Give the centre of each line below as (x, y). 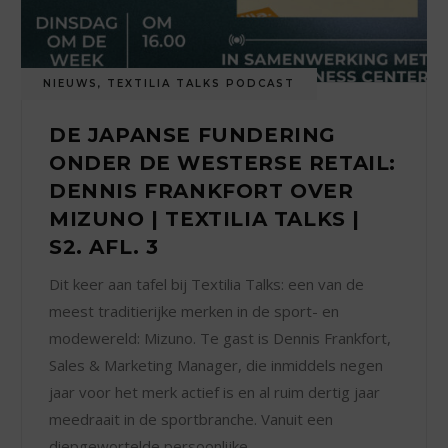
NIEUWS (71, 84)
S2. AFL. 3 (104, 247)
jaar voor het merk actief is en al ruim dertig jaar (215, 392)
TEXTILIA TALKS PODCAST (201, 84)
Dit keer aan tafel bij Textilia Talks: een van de (207, 284)
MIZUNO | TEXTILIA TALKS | (205, 219)
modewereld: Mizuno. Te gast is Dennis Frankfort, (220, 338)
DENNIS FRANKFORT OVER (201, 191)
